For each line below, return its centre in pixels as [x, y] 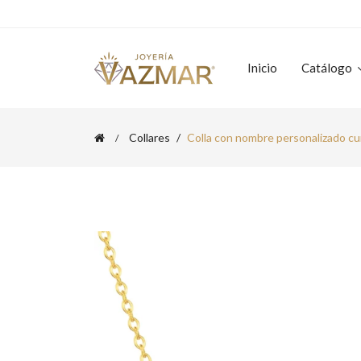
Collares [149, 137]
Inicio [262, 68]
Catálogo [328, 68]
